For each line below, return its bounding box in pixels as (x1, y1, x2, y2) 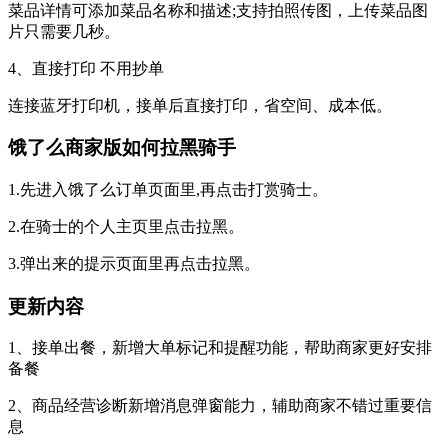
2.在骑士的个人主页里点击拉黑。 (8, 218, 244, 235)
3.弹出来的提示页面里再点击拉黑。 (8, 255, 260, 272)
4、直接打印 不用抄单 (8, 59, 164, 77)
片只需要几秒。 (8, 22, 120, 40)
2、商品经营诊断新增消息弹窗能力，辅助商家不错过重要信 (8, 397, 432, 415)
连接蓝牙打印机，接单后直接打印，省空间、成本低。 (8, 96, 392, 114)
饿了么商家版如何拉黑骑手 (8, 137, 236, 159)
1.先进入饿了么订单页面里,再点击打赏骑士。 (8, 181, 328, 198)
